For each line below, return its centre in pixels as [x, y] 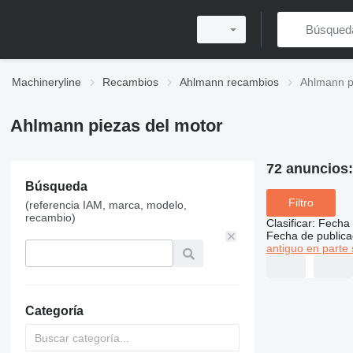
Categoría [54, 311]
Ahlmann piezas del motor [116, 126]
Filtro [301, 203]
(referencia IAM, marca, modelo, [106, 205]
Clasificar [289, 223]
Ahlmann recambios [229, 82]
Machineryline [46, 82]
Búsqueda [56, 186]
